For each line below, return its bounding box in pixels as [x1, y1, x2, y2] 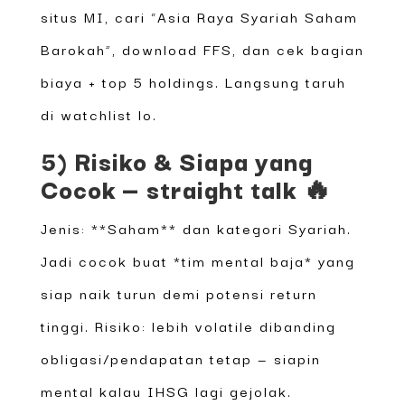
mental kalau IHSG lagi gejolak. [40, 379, 292, 401]
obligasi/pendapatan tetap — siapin [40, 346, 321, 369]
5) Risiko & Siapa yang [40, 140, 313, 179]
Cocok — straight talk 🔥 [40, 168, 332, 207]
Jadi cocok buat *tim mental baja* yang [40, 249, 355, 271]
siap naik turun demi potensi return [40, 281, 317, 304]
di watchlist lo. [40, 102, 157, 125]
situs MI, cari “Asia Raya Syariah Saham [40, 5, 358, 27]
